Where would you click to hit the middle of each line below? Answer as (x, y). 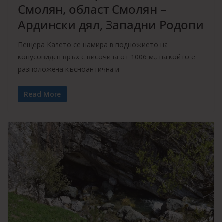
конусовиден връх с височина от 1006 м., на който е (107, 56)
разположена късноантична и (69, 69)
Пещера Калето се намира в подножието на (93, 44)
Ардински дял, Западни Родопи (111, 24)
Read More (42, 94)
